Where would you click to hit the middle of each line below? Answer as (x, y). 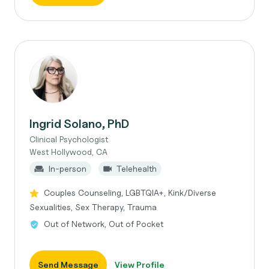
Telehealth (137, 168)
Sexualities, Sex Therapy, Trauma (93, 207)
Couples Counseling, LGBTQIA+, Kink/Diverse (130, 192)
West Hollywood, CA (68, 152)
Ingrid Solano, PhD (79, 124)
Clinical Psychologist (69, 139)
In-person (68, 168)
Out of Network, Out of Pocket (104, 224)
